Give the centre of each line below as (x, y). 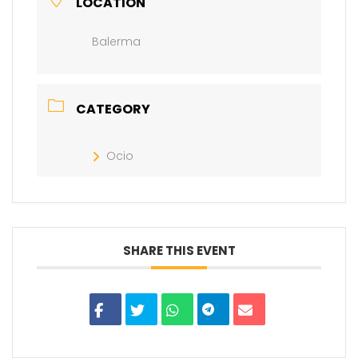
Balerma (116, 42)
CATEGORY (113, 109)
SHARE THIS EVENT (179, 251)
